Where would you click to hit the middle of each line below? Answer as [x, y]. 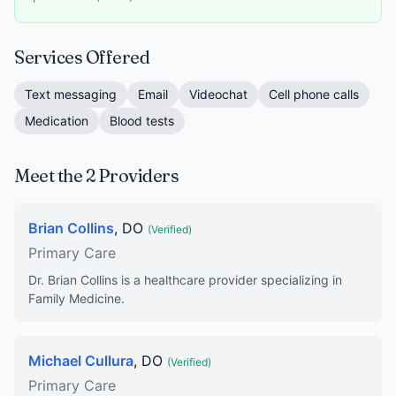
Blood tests [142, 121]
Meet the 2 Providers [96, 175]
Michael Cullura [81, 361]
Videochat [218, 94]
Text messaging [71, 94]
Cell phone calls [314, 94]
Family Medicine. [76, 298]
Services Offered [82, 57]
